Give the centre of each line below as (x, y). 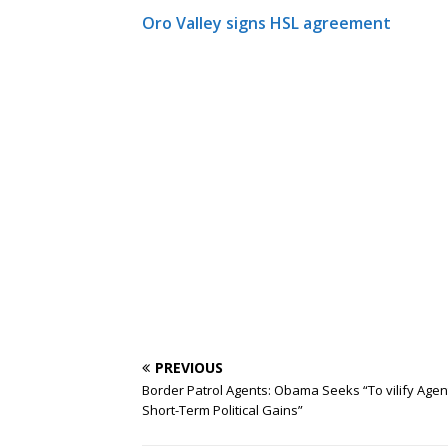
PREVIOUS (189, 367)
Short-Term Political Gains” (222, 410)
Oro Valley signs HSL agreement (266, 23)
